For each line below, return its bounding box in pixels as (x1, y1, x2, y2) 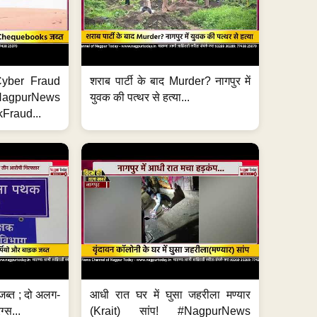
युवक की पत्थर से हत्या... (90, 91, 190, 104)
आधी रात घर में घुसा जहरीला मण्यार (90, 289, 251, 301)
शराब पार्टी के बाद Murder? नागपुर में (90, 75, 251, 88)
